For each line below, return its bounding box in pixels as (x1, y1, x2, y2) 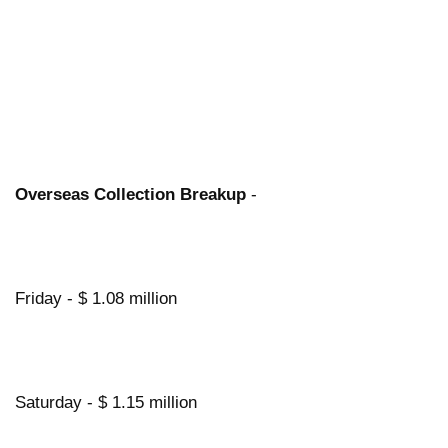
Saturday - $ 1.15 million (15, 392, 197, 412)
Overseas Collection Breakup (15, 184, 246, 204)
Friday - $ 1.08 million (15, 288, 177, 308)
